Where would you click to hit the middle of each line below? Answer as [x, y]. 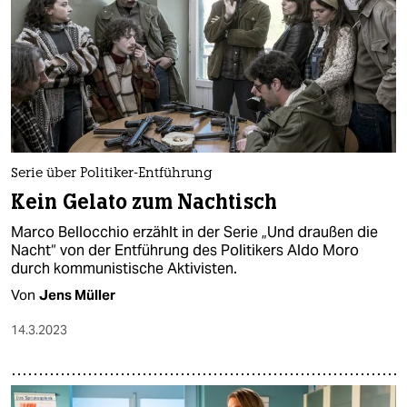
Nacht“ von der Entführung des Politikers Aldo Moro [185, 250]
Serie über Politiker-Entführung [112, 174]
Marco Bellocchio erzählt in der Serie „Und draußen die [194, 232]
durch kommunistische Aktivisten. [124, 268]
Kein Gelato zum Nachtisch [144, 202]
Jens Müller [77, 294]
